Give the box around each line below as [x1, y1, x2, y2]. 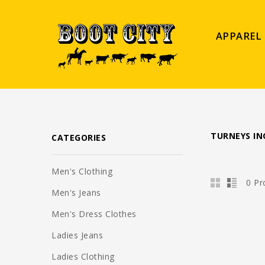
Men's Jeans [51, 187, 101, 198]
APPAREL [215, 29, 262, 43]
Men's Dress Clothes [51, 208, 137, 219]
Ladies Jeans [51, 230, 103, 241]
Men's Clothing [51, 166, 112, 177]
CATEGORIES [51, 132, 106, 143]
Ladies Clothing [51, 251, 115, 262]
